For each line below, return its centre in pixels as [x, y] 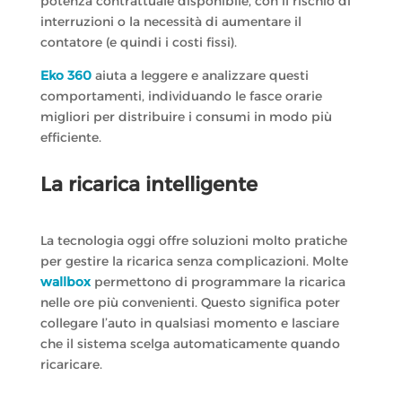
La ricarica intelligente [149, 185]
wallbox [65, 282]
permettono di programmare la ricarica [218, 282]
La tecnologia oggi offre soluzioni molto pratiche [193, 241]
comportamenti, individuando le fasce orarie [181, 96]
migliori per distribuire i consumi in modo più [186, 117]
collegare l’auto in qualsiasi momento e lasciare [189, 323]
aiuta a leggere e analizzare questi [200, 76]
